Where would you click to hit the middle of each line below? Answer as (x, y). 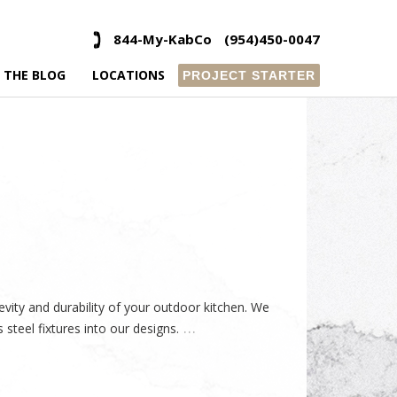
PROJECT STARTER (249, 76)
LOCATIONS (128, 75)
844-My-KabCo (163, 39)
